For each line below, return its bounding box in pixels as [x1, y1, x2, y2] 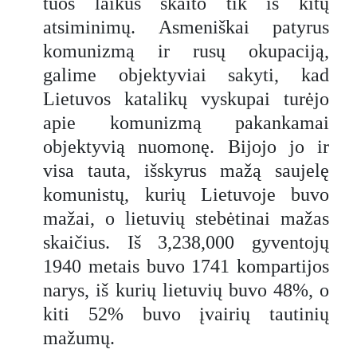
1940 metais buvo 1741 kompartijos [43, 255, 329, 277]
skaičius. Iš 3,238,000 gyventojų [43, 231, 329, 253]
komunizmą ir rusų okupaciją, [43, 40, 329, 61]
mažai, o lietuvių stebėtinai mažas [43, 207, 329, 229]
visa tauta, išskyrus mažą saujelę [43, 159, 329, 181]
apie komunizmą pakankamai [43, 112, 329, 133]
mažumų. [43, 327, 116, 348]
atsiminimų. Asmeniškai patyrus [43, 16, 329, 37]
